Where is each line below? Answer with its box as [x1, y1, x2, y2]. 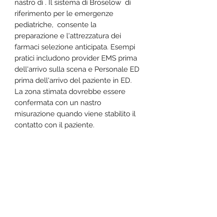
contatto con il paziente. [15, 120, 94, 129]
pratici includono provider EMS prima [15, 53, 137, 62]
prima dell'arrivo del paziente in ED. [15, 76, 132, 85]
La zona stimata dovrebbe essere [15, 87, 125, 96]
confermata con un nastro [15, 98, 101, 107]
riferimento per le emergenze [15, 9, 113, 18]
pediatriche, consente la [15, 20, 96, 29]
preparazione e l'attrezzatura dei [15, 31, 121, 40]
